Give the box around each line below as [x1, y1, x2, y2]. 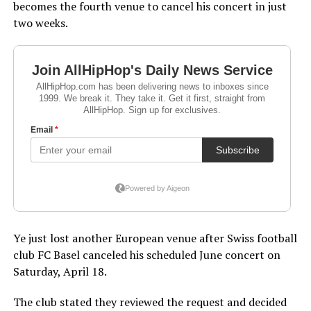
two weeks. [12, 15, 68, 31]
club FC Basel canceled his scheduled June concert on [12, 247, 280, 263]
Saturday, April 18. [12, 264, 107, 280]
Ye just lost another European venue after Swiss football [12, 230, 297, 246]
